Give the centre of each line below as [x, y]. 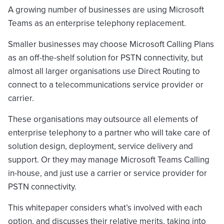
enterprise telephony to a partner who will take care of [109, 132]
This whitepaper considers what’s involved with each [105, 207]
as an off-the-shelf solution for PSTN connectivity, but [105, 57]
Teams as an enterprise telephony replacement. [97, 23]
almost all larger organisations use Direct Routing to [104, 71]
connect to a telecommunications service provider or [106, 84]
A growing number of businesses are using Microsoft [106, 9]
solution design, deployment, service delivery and [100, 146]
